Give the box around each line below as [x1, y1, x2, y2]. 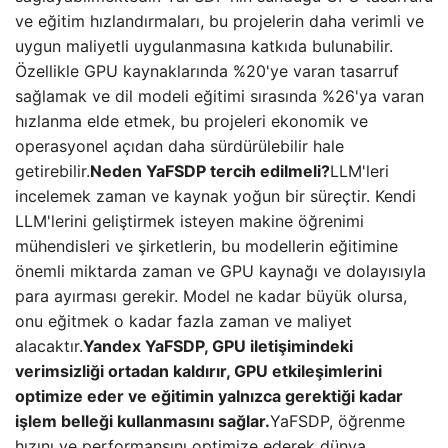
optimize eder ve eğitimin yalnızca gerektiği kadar [15, 386, 403, 406]
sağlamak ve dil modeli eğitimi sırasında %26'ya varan [15, 86, 424, 106]
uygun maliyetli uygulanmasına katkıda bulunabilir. [15, 36, 393, 56]
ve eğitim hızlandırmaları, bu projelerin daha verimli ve [15, 11, 424, 31]
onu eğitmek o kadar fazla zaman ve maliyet [15, 311, 352, 331]
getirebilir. [15, 161, 90, 181]
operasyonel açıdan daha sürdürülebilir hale [15, 136, 344, 156]
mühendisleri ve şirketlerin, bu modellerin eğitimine [15, 236, 398, 256]
